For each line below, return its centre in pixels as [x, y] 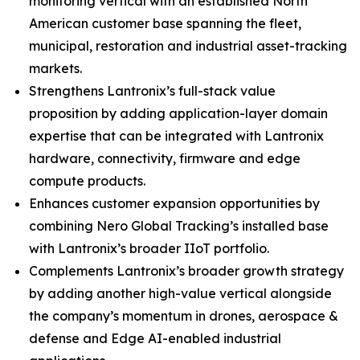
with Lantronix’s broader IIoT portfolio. [149, 248]
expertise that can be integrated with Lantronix [176, 136]
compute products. [87, 181]
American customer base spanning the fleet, [165, 23]
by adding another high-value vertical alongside [180, 293]
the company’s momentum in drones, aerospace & [184, 316]
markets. [55, 68]
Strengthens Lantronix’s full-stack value [152, 91]
